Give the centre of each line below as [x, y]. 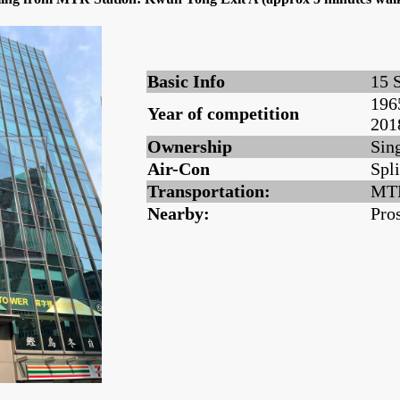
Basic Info [186, 82]
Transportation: [209, 192]
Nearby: [179, 214]
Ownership [190, 147]
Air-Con [179, 169]
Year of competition [223, 114]
